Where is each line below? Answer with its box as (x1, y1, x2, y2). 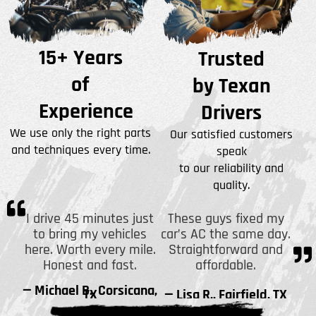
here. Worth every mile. (24, 241, 156, 260)
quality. (213, 176, 250, 193)
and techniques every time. (11, 141, 150, 158)
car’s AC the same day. (161, 225, 291, 244)
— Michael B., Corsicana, (23, 281, 158, 300)
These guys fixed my (167, 209, 284, 229)
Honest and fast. (43, 256, 138, 275)
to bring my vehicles (33, 225, 147, 244)
